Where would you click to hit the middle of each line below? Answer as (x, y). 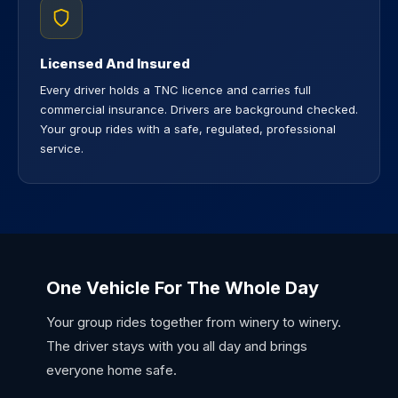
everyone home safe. (111, 370)
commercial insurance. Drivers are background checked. (199, 109)
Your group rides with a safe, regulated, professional (188, 129)
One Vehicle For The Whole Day (183, 288)
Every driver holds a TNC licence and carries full (175, 90)
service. (62, 148)
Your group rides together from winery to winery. (194, 322)
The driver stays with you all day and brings (177, 346)
